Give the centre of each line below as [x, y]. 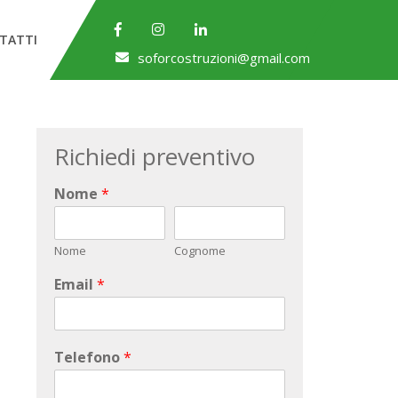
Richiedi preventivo [155, 157]
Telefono [89, 358]
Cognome [200, 251]
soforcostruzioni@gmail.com [224, 58]
